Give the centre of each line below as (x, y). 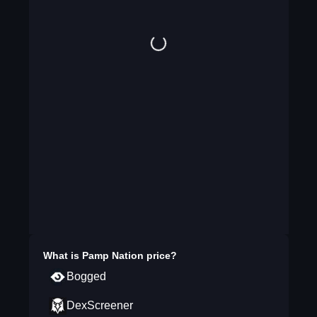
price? (160, 255)
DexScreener (99, 305)
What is (62, 255)
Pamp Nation (113, 255)
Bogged (86, 276)
